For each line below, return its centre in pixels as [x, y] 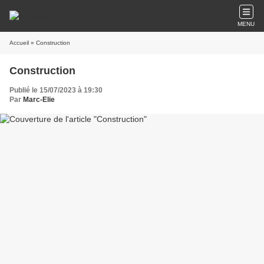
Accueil [19, 43]
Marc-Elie [39, 100]
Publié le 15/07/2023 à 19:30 [56, 90]
